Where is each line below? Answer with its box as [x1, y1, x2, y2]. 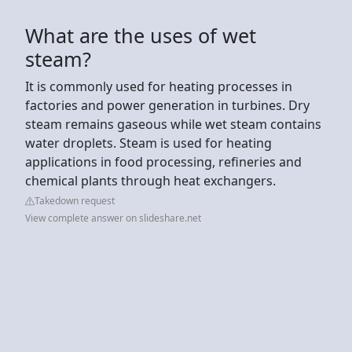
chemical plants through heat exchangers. [25, 171, 276, 189]
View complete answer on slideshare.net [25, 211, 201, 225]
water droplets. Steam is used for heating [25, 134, 272, 152]
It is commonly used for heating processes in [25, 77, 292, 95]
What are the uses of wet [25, 21, 256, 49]
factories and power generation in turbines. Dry [25, 96, 310, 114]
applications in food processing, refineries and [25, 152, 302, 170]
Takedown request [35, 193, 115, 207]
